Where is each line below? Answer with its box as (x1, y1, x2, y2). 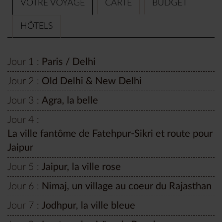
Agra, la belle (42, 96, 98, 106)
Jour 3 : (7, 96, 39, 106)
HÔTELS (20, 22, 53, 31)
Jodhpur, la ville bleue (42, 201, 135, 211)
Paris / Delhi (42, 57, 96, 67)
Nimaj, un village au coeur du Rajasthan (42, 181, 212, 192)
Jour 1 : (7, 57, 39, 67)
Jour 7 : (7, 201, 39, 211)
